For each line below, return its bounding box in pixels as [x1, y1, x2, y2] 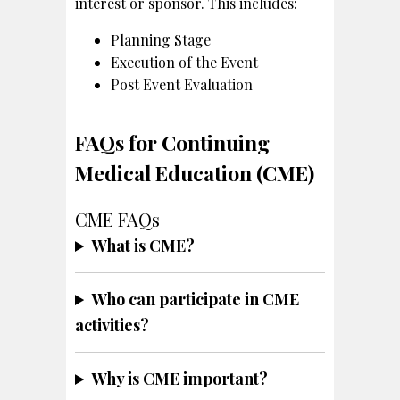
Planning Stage [111, 29, 211, 49]
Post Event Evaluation [111, 74, 253, 94]
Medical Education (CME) [75, 158, 314, 187]
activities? [75, 313, 149, 336]
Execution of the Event [111, 52, 258, 71]
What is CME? [92, 234, 196, 256]
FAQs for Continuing [75, 128, 270, 156]
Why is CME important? [92, 367, 269, 389]
